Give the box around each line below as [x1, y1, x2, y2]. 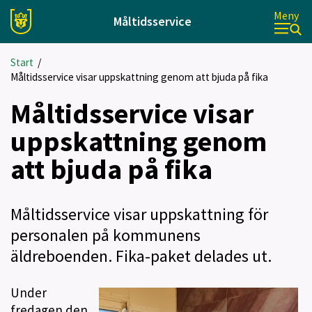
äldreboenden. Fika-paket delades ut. [10, 245, 272, 267]
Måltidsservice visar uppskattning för [10, 203, 268, 225]
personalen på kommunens [10, 224, 201, 246]
